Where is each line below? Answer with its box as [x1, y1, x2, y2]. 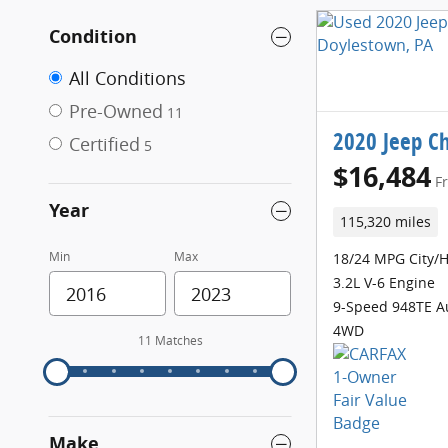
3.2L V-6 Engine [333, 273, 435, 292]
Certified [69, 132, 140, 157]
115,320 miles [339, 212, 431, 231]
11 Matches [137, 332, 203, 350]
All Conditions [69, 66, 186, 91]
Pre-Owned [69, 99, 163, 124]
